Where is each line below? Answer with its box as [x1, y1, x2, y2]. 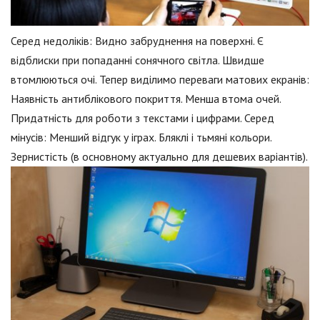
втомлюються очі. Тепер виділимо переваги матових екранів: [11, 71, 309, 86]
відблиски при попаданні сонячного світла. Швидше [11, 52, 264, 67]
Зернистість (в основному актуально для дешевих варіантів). [11, 149, 308, 164]
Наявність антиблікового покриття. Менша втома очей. [11, 91, 281, 106]
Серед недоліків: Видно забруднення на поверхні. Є [11, 33, 264, 48]
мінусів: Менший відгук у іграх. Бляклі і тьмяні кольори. [11, 129, 271, 144]
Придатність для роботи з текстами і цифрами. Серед [11, 110, 274, 125]
